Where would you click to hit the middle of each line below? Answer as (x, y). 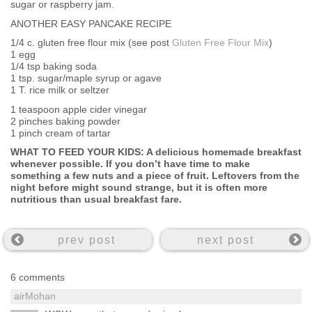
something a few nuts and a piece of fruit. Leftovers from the (155, 176)
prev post (87, 240)
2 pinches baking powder (65, 121)
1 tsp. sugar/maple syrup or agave (86, 78)
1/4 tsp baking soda (54, 67)
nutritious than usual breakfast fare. (96, 200)
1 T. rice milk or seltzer (60, 90)
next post (226, 240)
